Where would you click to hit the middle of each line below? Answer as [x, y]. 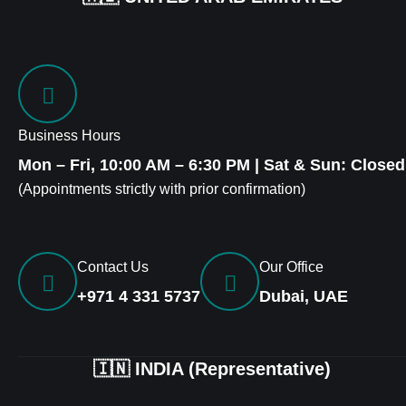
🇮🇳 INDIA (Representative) [212, 369]
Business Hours [69, 135]
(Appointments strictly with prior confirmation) [162, 189]
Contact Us [113, 267]
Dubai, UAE [304, 296]
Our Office [291, 267]
